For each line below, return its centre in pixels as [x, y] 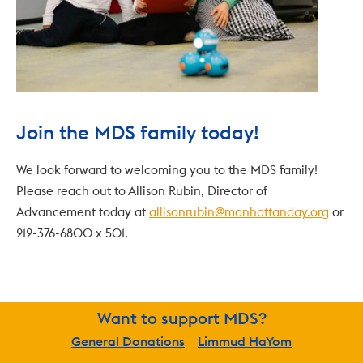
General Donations [128, 342]
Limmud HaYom [244, 342]
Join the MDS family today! [138, 132]
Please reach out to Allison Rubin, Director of [142, 191]
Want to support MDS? [181, 318]
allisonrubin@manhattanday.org [239, 212]
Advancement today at [83, 212]
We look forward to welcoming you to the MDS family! [167, 170]
